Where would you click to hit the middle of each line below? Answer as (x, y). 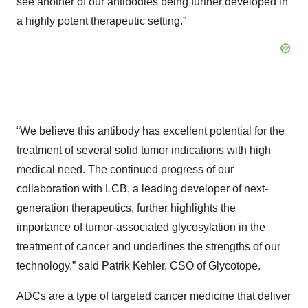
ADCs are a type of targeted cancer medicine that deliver (154, 296)
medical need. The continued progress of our (125, 169)
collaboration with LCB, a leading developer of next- (142, 189)
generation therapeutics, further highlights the (126, 208)
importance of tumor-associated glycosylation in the (141, 227)
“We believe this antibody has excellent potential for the (151, 131)
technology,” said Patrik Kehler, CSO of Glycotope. (139, 266)
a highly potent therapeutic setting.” (101, 21)
